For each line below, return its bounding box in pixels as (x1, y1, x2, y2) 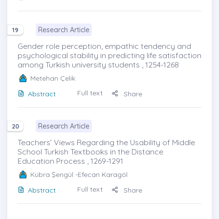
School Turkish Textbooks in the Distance (18, 146, 163, 156)
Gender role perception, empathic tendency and (18, 41, 191, 51)
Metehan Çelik (30, 73, 75, 83)
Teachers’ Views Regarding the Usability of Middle (18, 137, 195, 147)
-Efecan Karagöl (73, 170, 128, 179)
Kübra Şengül (30, 170, 73, 179)
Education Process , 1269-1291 (18, 155, 123, 166)
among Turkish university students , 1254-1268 (18, 59, 179, 69)
